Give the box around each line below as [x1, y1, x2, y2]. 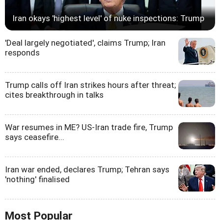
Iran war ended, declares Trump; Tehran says [5, 165, 169, 175]
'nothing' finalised [5, 174, 70, 185]
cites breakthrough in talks [5, 90, 104, 100]
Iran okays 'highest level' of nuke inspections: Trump [12, 13, 204, 24]
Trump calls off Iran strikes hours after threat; [5, 80, 176, 90]
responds [5, 48, 40, 58]
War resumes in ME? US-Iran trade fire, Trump [5, 122, 173, 133]
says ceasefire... [5, 132, 64, 142]
